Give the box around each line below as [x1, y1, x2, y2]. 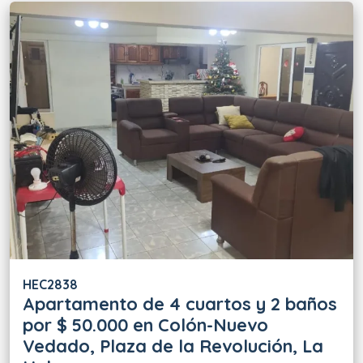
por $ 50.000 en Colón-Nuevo [23, 314, 268, 335]
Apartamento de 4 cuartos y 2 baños [23, 293, 337, 314]
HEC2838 [23, 276, 78, 293]
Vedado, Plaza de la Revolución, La [23, 335, 323, 357]
